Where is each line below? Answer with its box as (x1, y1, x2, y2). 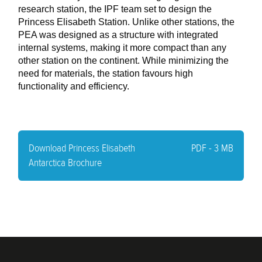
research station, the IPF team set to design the (18, 4, 212, 15)
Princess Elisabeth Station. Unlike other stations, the (18, 17, 235, 27)
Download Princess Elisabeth (29, 142, 136, 156)
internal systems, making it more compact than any (18, 43, 227, 53)
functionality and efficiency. (18, 81, 130, 92)
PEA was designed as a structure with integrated (18, 30, 219, 40)
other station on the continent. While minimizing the (18, 56, 229, 66)
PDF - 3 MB (191, 142, 233, 156)
